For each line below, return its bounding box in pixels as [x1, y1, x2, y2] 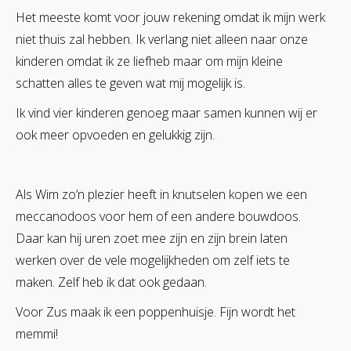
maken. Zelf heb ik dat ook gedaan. [16, 273, 207, 291]
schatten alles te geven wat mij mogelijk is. [16, 74, 245, 92]
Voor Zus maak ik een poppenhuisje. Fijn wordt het [16, 302, 295, 320]
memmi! [16, 324, 58, 342]
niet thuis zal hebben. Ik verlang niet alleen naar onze [16, 30, 308, 48]
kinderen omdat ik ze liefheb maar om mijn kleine [16, 52, 283, 70]
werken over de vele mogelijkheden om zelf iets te [16, 251, 290, 269]
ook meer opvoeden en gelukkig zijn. [16, 125, 215, 143]
